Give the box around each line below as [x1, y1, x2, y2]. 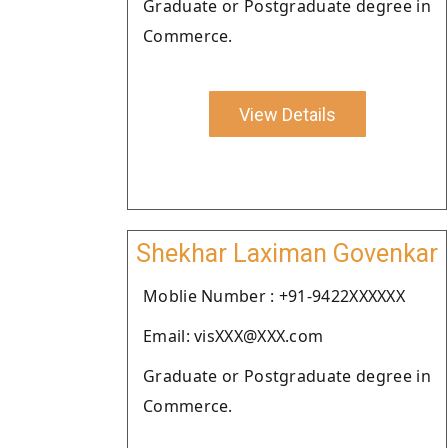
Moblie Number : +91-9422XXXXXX [143, 285, 405, 307]
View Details [238, 103, 336, 125]
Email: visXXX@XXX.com [143, 325, 324, 347]
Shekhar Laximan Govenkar [136, 239, 438, 268]
